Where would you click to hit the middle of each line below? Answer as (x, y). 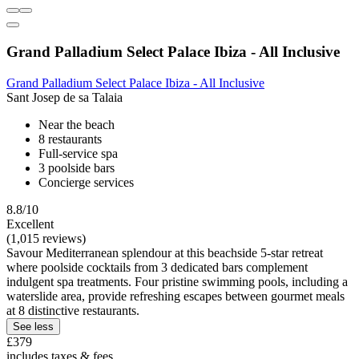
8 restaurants (70, 139)
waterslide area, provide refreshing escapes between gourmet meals (175, 296)
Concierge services (86, 182)
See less (33, 326)
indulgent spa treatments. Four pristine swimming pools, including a (177, 281)
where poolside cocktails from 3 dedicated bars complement (157, 267)
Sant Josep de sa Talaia (65, 97)
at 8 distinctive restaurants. (73, 310)
